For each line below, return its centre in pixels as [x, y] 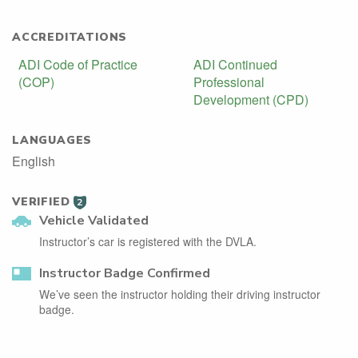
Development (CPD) [251, 99]
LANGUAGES [52, 140]
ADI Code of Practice [78, 64]
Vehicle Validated [94, 220]
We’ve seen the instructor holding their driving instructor [180, 294]
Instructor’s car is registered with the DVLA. [148, 241]
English [34, 161]
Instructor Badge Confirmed [125, 273]
